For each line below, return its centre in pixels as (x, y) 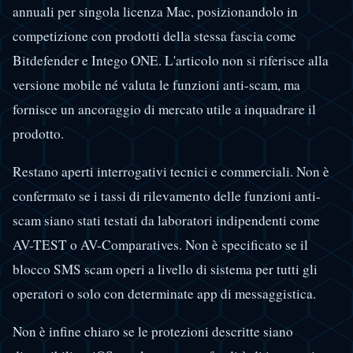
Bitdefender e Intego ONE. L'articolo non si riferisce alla (171, 60)
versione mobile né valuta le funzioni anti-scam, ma (156, 84)
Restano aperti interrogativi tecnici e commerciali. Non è (171, 171)
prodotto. (38, 133)
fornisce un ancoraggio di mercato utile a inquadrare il (164, 109)
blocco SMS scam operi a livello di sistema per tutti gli (165, 269)
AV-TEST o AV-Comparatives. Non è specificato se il (160, 244)
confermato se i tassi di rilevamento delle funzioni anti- (167, 195)
